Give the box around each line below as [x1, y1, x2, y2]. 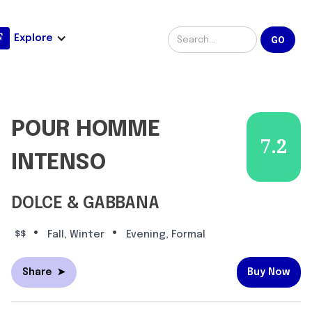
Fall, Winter [47, 230, 104, 240]
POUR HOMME [11, 118, 160, 142]
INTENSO [11, 152, 106, 175]
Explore [14, 33, 53, 43]
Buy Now [247, 267, 290, 278]
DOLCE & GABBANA [11, 195, 159, 213]
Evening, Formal [126, 230, 205, 240]
